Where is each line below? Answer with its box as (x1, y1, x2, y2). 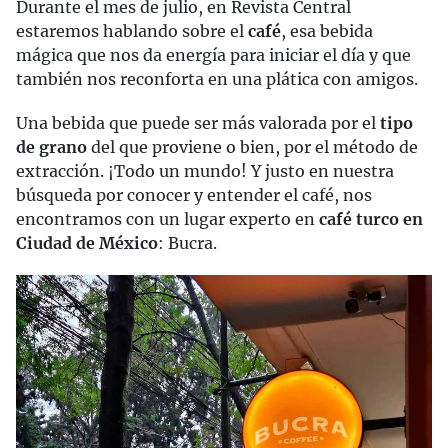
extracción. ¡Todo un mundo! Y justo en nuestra (16, 161, 394, 181)
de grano (16, 137, 87, 157)
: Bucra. (158, 233, 217, 253)
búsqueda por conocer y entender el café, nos (16, 185, 372, 205)
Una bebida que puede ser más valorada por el (16, 113, 380, 133)
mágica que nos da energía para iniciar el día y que (16, 45, 411, 65)
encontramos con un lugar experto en (16, 209, 319, 229)
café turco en (319, 209, 423, 229)
